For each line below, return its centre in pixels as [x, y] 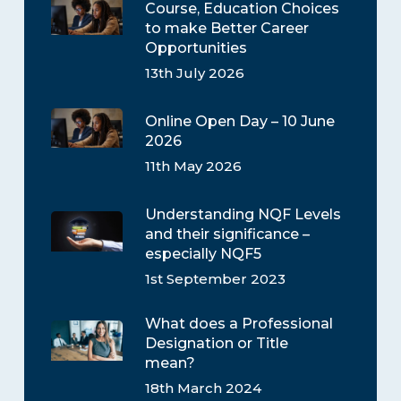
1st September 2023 [215, 278]
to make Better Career [226, 28]
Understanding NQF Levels [243, 214]
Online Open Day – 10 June [239, 121]
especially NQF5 [203, 253]
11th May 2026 [193, 166]
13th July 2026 [194, 73]
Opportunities [196, 47]
